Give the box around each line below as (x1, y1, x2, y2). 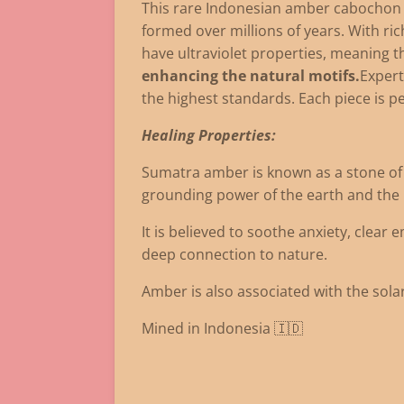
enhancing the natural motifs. (142, 65, 360, 86)
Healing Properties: (142, 124, 276, 145)
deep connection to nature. (142, 243, 327, 264)
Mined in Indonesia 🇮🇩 (142, 317, 307, 338)
